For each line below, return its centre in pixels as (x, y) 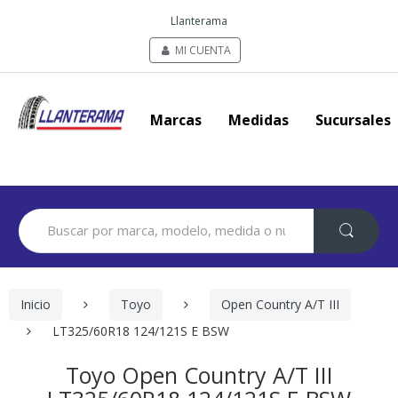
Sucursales (353, 120)
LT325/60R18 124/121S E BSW (141, 330)
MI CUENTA (202, 50)
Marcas (176, 120)
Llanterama (199, 21)
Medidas (259, 120)
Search (37, 215)
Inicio (36, 305)
